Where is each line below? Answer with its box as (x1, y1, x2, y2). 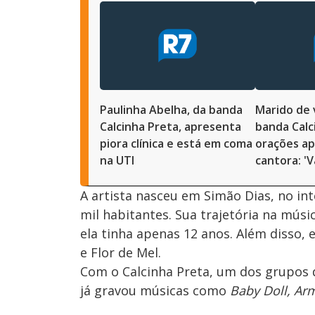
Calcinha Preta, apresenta (100, 118, 241, 134)
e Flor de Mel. (80, 243, 165, 261)
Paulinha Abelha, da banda (100, 101, 243, 117)
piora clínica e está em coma (100, 135, 252, 151)
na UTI (100, 152, 134, 168)
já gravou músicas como (80, 281, 226, 299)
